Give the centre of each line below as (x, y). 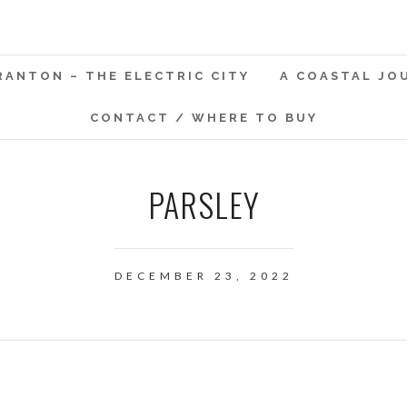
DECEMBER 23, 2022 (203, 276)
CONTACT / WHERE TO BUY (203, 118)
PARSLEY (203, 204)
